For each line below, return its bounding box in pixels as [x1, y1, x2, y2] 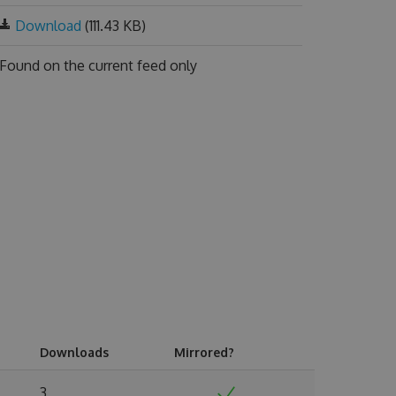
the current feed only [63, 57, 197, 74]
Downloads [40, 345, 109, 360]
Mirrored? [174, 345, 234, 360]
